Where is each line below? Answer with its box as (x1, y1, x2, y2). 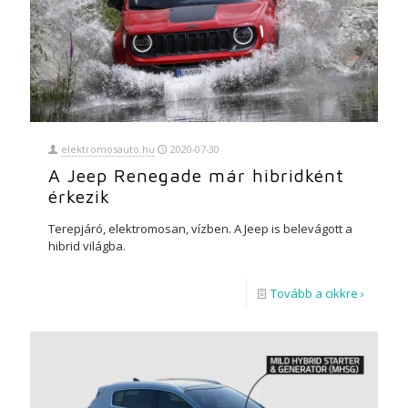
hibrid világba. (48, 237, 126, 254)
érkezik (48, 185, 110, 207)
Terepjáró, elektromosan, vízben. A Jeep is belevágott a (48, 219, 352, 237)
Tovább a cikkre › (270, 284, 364, 301)
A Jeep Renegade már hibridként (48, 164, 344, 186)
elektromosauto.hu (60, 141, 155, 156)
